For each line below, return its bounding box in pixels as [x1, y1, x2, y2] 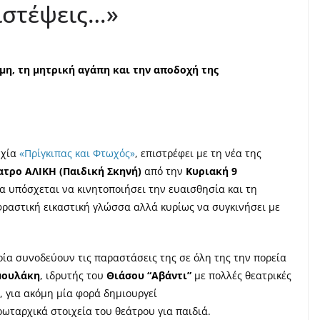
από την [144, 164, 186, 178]
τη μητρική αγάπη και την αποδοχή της [18, 63, 219, 76]
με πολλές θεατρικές [191, 269, 291, 282]
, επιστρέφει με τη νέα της [135, 146, 261, 160]
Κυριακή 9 [186, 164, 237, 178]
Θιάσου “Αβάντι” [106, 269, 191, 282]
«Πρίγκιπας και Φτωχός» [19, 146, 135, 160]
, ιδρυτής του [40, 269, 106, 282]
